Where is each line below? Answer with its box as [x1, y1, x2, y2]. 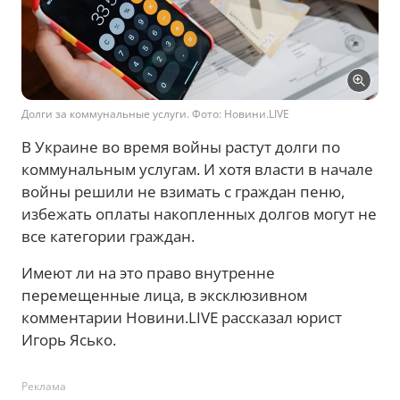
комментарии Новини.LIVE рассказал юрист [21, 307, 342, 328]
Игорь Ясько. [21, 329, 116, 350]
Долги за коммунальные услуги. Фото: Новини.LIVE [21, 106, 289, 121]
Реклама [21, 379, 66, 394]
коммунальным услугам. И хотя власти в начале [21, 159, 373, 179]
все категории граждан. [21, 226, 195, 246]
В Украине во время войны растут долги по [21, 137, 340, 157]
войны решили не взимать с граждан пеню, [21, 181, 345, 202]
